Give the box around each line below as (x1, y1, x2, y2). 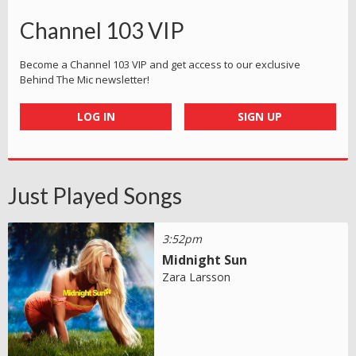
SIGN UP (238, 108, 283, 124)
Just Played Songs (8, 181, 182, 209)
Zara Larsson (162, 269, 231, 284)
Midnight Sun (162, 250, 248, 269)
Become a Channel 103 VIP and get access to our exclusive (20, 56, 300, 72)
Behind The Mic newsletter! (20, 72, 149, 87)
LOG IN (76, 108, 115, 124)
